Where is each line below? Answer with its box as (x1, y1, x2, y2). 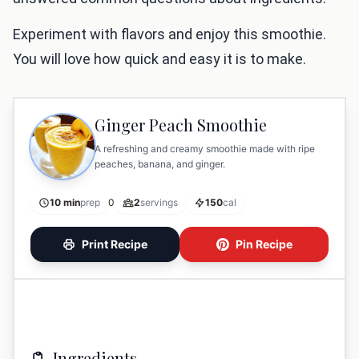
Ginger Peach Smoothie (95, 114, 267, 136)
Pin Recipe (235, 237, 292, 252)
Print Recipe (82, 237, 147, 252)
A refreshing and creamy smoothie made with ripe (95, 143, 315, 155)
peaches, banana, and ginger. (95, 158, 225, 171)
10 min (50, 196, 80, 209)
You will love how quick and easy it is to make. (13, 50, 306, 68)
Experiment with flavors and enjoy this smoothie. (13, 26, 326, 43)
